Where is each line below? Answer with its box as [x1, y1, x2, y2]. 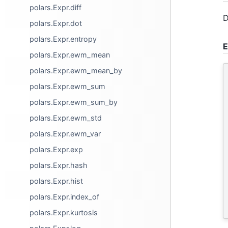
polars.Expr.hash [30, 161, 88, 169]
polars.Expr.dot [30, 19, 82, 27]
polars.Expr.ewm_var [30, 129, 101, 138]
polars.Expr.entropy [30, 35, 97, 43]
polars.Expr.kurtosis [30, 208, 98, 217]
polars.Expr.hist [30, 177, 83, 185]
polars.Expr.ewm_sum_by [30, 98, 118, 106]
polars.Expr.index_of [30, 192, 100, 201]
